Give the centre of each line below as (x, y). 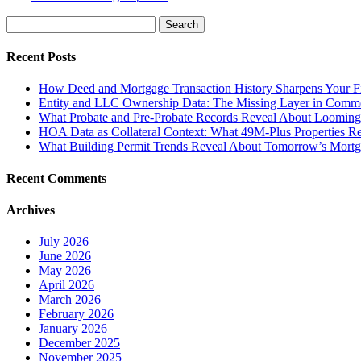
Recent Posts (41, 57)
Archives (31, 210)
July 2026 (64, 242)
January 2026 (73, 329)
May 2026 (65, 271)
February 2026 (76, 314)
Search (28, 24)
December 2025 (79, 343)
